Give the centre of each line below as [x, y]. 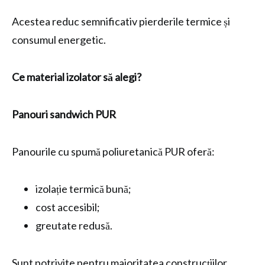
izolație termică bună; [83, 189]
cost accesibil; [68, 207]
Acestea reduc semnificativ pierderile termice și [121, 21]
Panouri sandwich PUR [64, 114]
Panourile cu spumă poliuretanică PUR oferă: [113, 151]
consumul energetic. [59, 40]
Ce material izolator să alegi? [77, 77]
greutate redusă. [74, 225]
